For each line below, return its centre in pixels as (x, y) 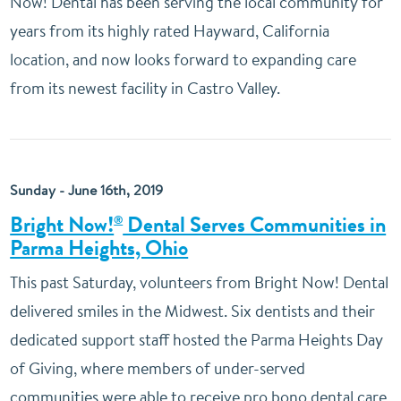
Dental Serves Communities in (255, 225)
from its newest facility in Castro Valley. (145, 88)
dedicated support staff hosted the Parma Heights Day (197, 340)
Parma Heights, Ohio (99, 248)
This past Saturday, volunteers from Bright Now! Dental (200, 282)
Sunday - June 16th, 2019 (87, 190)
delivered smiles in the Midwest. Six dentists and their (193, 311)
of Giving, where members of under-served (158, 368)
